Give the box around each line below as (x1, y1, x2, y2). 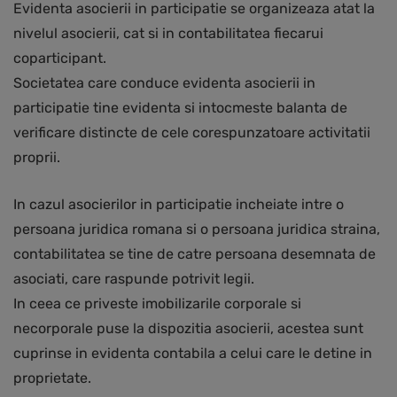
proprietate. (13, 370, 91, 387)
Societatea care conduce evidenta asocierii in (13, 74, 315, 92)
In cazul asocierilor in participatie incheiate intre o (13, 196, 344, 214)
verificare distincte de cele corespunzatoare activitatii (13, 124, 370, 142)
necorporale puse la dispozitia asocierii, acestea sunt (13, 320, 363, 338)
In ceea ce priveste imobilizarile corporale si (13, 295, 301, 313)
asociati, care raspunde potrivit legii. (13, 270, 254, 288)
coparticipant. (13, 50, 106, 67)
